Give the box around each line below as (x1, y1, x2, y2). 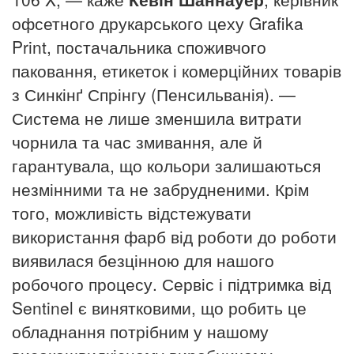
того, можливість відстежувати (12, 200, 251, 224)
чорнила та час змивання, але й (12, 129, 262, 153)
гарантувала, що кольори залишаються (12, 153, 321, 177)
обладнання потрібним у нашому (12, 318, 269, 343)
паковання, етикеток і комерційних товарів (12, 58, 341, 82)
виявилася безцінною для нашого (12, 247, 274, 272)
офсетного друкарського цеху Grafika (12, 10, 303, 35)
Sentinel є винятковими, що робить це (12, 295, 307, 319)
